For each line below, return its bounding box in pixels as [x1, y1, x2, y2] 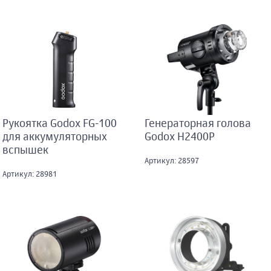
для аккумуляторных [2, 132, 107, 143]
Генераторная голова [145, 119, 251, 130]
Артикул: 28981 [2, 171, 57, 179]
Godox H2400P [145, 132, 215, 143]
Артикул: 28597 [145, 157, 199, 166]
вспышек [2, 145, 48, 157]
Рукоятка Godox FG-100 [2, 119, 117, 130]
